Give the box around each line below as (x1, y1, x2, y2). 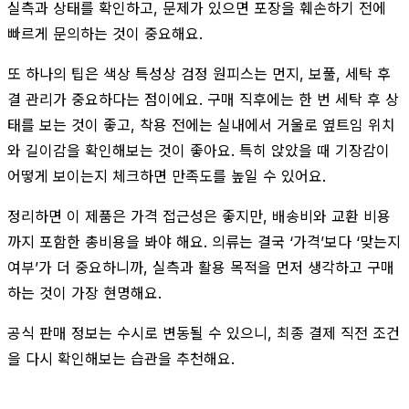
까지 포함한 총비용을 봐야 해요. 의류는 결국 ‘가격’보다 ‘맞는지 (7, 232, 401, 251)
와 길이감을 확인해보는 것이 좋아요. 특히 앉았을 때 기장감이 (7, 141, 390, 160)
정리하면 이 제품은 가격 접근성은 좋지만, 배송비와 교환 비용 (7, 206, 391, 225)
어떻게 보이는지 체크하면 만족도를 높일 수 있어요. (7, 166, 326, 185)
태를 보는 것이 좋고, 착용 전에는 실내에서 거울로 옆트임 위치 (7, 115, 395, 134)
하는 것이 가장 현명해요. (7, 283, 162, 302)
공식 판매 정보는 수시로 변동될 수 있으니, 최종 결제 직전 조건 (7, 323, 400, 342)
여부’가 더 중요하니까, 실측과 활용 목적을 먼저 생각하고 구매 (7, 257, 394, 277)
